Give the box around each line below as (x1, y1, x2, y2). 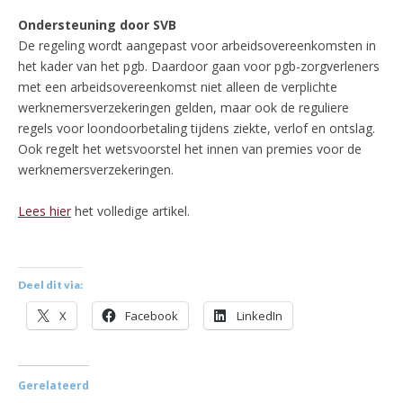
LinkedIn (237, 308, 282, 325)
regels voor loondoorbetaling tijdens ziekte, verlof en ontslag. (18, 120, 375, 138)
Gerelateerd (18, 378, 89, 394)
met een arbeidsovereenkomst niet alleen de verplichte (18, 78, 337, 96)
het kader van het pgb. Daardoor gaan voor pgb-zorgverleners (18, 58, 380, 76)
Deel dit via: (18, 278, 83, 292)
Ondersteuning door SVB (18, 16, 176, 34)
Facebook (125, 308, 178, 325)
